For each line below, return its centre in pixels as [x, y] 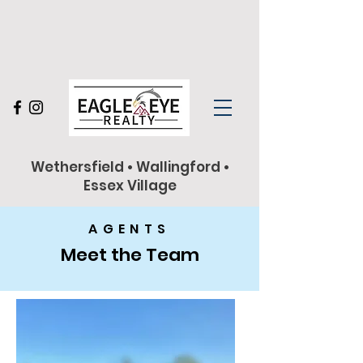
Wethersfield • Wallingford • [130, 167]
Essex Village [130, 186]
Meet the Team [130, 255]
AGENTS [130, 229]
